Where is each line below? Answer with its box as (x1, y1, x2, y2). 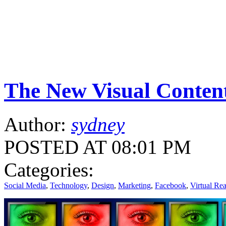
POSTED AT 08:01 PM (4, 136, 191, 158)
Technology (50, 181, 87, 190)
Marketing (118, 181, 151, 190)
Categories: (4, 159, 94, 181)
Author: (4, 114, 71, 136)
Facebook (155, 181, 186, 190)
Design (91, 181, 114, 190)
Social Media (4, 181, 46, 190)
